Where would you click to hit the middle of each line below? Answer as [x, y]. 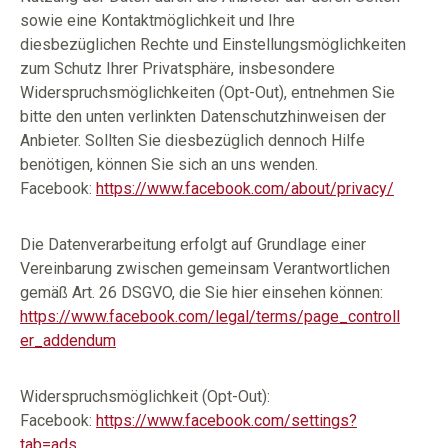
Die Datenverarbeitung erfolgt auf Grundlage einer [193, 244]
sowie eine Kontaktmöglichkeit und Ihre [157, 20]
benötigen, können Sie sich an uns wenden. [169, 164]
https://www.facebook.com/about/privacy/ [245, 188]
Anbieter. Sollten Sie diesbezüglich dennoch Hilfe [192, 140]
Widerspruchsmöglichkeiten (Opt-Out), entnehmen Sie [207, 92]
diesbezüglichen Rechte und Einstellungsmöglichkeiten [213, 44]
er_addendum [68, 340]
